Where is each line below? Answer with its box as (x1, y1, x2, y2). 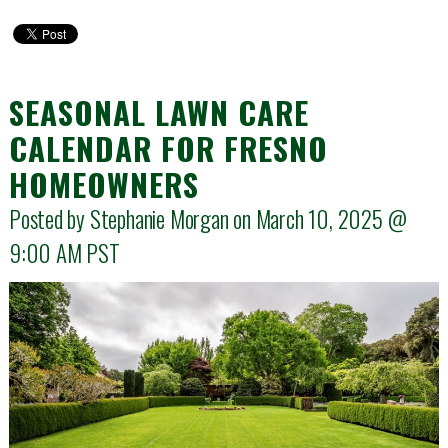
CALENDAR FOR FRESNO (8, 124, 328, 171)
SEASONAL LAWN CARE (8, 88, 309, 135)
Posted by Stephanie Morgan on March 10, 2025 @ (8, 201, 407, 236)
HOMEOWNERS (8, 160, 199, 207)
